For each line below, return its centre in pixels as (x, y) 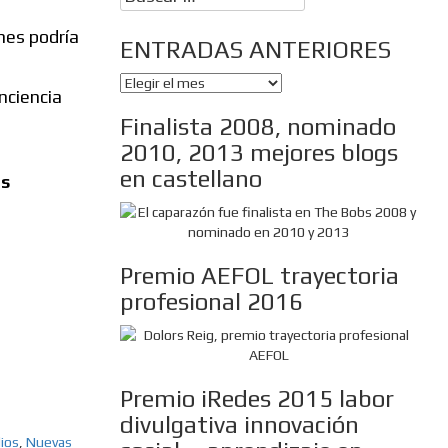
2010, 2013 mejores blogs (258, 153)
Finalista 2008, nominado (257, 127)
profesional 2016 (211, 302)
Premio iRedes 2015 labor (256, 399)
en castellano (190, 179)
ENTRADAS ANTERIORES (255, 50)
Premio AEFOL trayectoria (259, 276)
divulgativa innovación (239, 425)
